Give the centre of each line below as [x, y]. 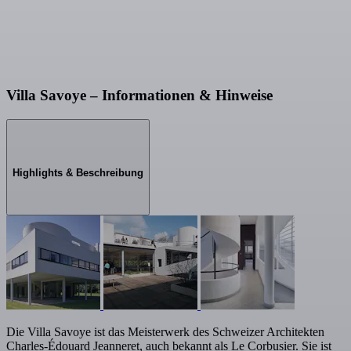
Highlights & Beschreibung [78, 172]
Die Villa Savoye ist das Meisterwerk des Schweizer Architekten [165, 332]
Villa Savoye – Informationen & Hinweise [139, 96]
